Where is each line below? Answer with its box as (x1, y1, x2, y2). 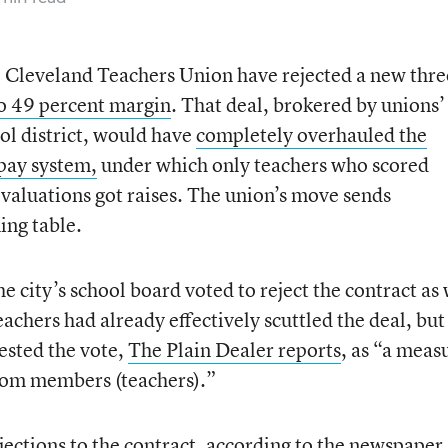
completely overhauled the (195, 121, 427, 148)
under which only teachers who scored (96, 151, 429, 178)
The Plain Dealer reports (127, 336, 341, 363)
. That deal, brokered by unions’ (170, 91, 445, 118)
